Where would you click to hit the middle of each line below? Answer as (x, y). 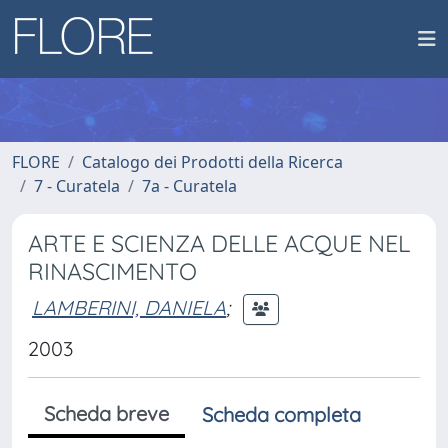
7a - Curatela (189, 186)
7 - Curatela (77, 186)
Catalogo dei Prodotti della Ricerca (212, 162)
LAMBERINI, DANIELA (129, 307)
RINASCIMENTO (112, 271)
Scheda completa (281, 414)
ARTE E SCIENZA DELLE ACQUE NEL (219, 243)
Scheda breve (106, 413)
